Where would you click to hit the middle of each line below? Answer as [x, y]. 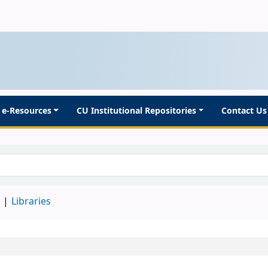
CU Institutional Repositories [136, 111]
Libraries [31, 201]
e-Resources [26, 111]
